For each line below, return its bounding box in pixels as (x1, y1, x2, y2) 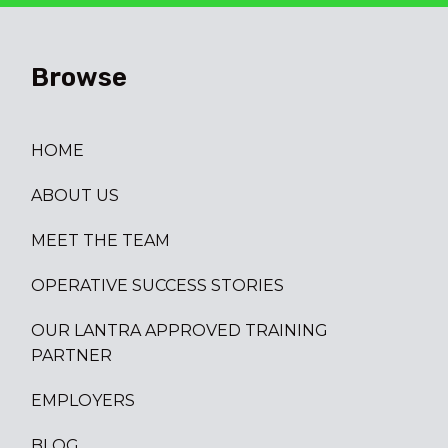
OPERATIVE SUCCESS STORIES (30, 275, 284, 295)
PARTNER (30, 345, 112, 365)
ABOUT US (30, 185, 119, 205)
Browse (30, 61, 127, 93)
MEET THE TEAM (30, 230, 170, 250)
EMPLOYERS (30, 390, 135, 410)
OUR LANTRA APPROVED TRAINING (30, 320, 328, 340)
